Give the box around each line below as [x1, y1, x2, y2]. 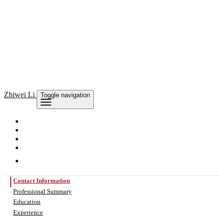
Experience [13, 209, 44, 216]
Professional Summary [13, 188, 72, 195]
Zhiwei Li [4, 90, 37, 99]
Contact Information [13, 177, 70, 185]
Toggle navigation [41, 91, 90, 99]
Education [13, 198, 41, 206]
